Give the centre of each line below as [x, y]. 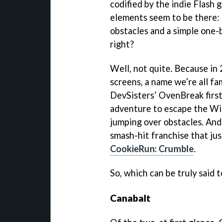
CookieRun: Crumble [152, 148]
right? [122, 44]
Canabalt [130, 198]
